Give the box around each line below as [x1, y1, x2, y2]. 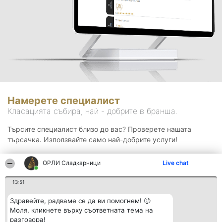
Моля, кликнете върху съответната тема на [10, 206, 153, 214]
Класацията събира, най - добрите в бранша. [7, 106, 177, 116]
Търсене [95, 166, 127, 176]
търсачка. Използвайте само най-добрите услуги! [7, 135, 177, 144]
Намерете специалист [7, 95, 120, 107]
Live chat [163, 159, 189, 166]
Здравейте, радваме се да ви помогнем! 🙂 [10, 197, 150, 205]
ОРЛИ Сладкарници [43, 159, 101, 166]
